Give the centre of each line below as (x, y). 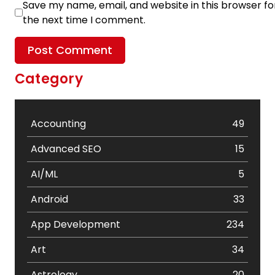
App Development (76, 224)
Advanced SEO (66, 149)
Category (49, 79)
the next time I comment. (84, 20)
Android (49, 199)
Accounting (58, 123)
